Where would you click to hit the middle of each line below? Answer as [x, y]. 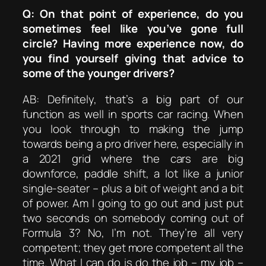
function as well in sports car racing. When [133, 114]
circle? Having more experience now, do [133, 44]
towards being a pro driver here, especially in [133, 143]
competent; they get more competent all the [133, 247]
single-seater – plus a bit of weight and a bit [133, 188]
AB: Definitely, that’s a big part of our [133, 99]
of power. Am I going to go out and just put [133, 203]
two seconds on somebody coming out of [133, 218]
